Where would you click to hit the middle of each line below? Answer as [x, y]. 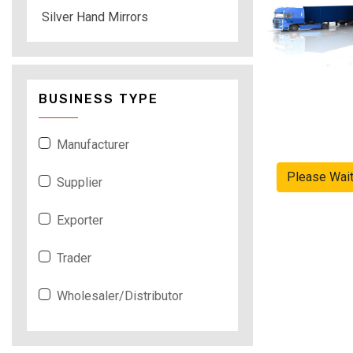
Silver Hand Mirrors [95, 17]
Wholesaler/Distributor [120, 295]
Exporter [80, 220]
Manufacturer [93, 144]
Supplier [80, 182]
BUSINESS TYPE [98, 98]
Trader [74, 258]
